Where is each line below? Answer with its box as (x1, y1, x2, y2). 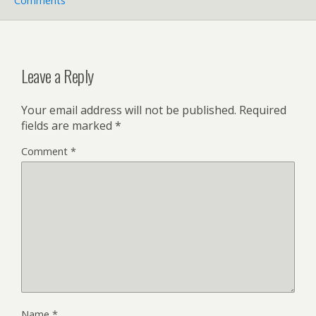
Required (239, 102, 286, 118)
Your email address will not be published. (21, 102, 236, 118)
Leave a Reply (21, 62, 94, 88)
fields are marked (21, 117, 115, 133)
